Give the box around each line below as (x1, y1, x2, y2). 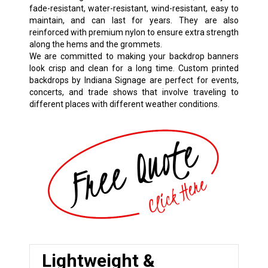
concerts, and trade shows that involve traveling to (29, 87, 239, 97)
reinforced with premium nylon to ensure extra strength (29, 27, 239, 37)
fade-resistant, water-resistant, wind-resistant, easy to (29, 3, 239, 13)
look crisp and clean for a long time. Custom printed (29, 63, 239, 73)
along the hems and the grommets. (29, 39, 162, 49)
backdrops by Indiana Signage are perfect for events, (29, 75, 239, 85)
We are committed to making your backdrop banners (29, 51, 239, 61)
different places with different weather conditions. (29, 99, 220, 109)
